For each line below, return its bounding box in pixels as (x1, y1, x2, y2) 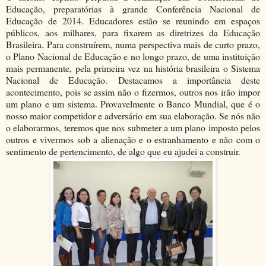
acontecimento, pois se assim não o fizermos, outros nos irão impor (6, 85, 260, 98)
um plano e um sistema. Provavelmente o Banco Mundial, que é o (6, 97, 260, 110)
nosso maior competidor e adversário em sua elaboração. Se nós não (6, 109, 260, 122)
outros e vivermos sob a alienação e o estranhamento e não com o (6, 132, 260, 145)
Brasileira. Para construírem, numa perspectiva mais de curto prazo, (6, 37, 260, 50)
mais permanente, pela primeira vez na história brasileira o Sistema (6, 61, 260, 74)
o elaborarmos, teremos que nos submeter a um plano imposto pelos (6, 121, 260, 134)
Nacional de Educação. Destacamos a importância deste (6, 73, 260, 86)
